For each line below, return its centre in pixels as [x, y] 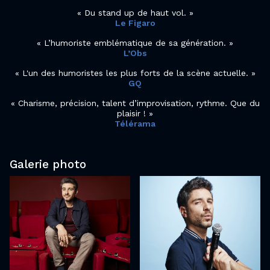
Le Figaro [135, 23]
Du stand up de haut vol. [135, 12]
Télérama [135, 123]
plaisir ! [131, 113]
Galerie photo [48, 164]
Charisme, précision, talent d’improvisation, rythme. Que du [139, 103]
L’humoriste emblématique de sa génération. [135, 42]
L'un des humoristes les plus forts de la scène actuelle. [135, 73]
